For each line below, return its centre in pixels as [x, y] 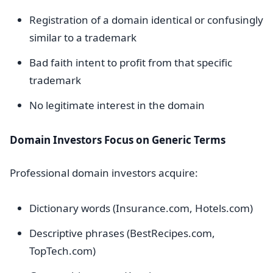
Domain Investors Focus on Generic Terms [118, 140]
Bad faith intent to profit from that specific [131, 62]
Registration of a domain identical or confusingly [146, 20]
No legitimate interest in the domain [117, 105]
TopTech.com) [62, 251]
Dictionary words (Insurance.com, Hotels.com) [141, 208]
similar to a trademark [83, 37]
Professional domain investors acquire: [104, 173]
